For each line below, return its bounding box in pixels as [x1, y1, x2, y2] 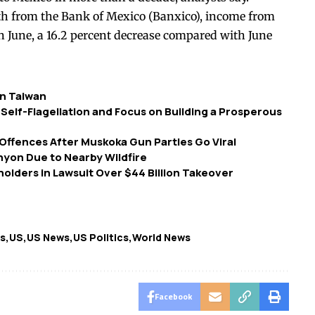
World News [132, 231, 191, 245]
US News [27, 231, 70, 245]
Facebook [154, 290, 192, 304]
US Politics [73, 231, 129, 245]
